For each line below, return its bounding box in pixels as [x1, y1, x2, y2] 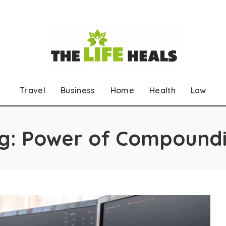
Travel [20, 85, 46, 95]
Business [61, 85, 95, 95]
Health [149, 85, 176, 95]
